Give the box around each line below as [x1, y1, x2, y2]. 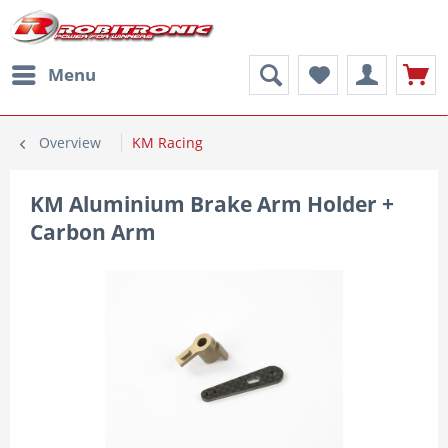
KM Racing [132, 133, 203, 152]
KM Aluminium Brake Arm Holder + [30, 190, 394, 218]
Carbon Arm [30, 218, 156, 246]
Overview [39, 133, 101, 152]
